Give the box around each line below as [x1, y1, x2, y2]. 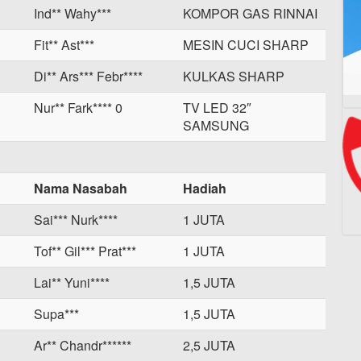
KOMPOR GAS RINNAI [183, 4, 317, 23]
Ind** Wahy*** [34, 4, 111, 23]
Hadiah [183, 179, 226, 197]
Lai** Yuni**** [34, 273, 110, 292]
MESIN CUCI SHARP [183, 35, 309, 54]
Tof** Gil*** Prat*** [34, 242, 136, 260]
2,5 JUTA [183, 336, 235, 355]
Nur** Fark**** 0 [34, 98, 122, 117]
